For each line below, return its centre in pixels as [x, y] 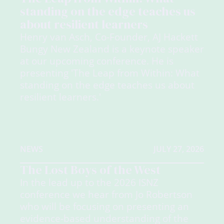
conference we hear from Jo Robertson [106, 194]
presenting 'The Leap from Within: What [110, 72]
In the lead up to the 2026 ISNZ [89, 182]
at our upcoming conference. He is [97, 60]
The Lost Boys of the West [90, 170]
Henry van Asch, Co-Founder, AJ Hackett [109, 36]
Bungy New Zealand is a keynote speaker [112, 48]
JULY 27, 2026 [179, 149]
